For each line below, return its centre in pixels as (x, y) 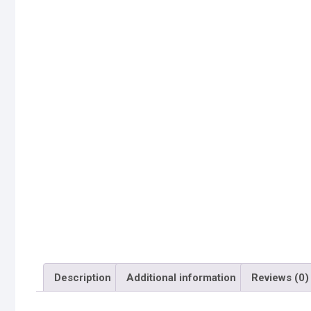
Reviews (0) (280, 277)
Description (83, 277)
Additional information (181, 277)
